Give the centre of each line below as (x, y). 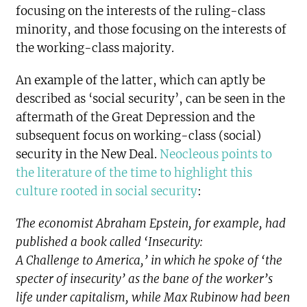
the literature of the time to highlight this (134, 173)
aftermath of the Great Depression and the (136, 118)
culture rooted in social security (107, 192)
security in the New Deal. (88, 155)
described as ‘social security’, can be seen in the (151, 99)
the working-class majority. (95, 48)
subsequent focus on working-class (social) (139, 136)
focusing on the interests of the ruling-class (141, 11)
